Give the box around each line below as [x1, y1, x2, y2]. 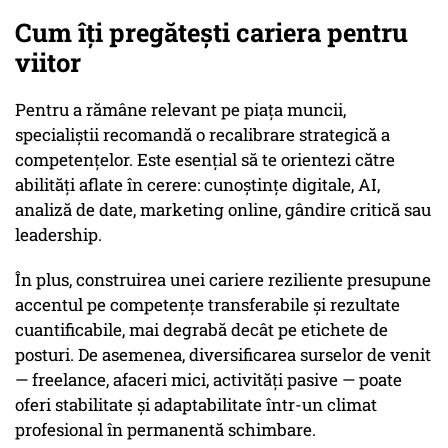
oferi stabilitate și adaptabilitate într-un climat [15, 393, 377, 417]
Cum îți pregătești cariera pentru [15, 15, 408, 50]
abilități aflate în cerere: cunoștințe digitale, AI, [15, 173, 380, 197]
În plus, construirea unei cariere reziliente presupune [15, 268, 431, 292]
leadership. [15, 223, 102, 247]
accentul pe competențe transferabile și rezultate [15, 293, 400, 317]
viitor [15, 45, 81, 80]
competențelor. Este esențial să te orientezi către [15, 148, 395, 172]
